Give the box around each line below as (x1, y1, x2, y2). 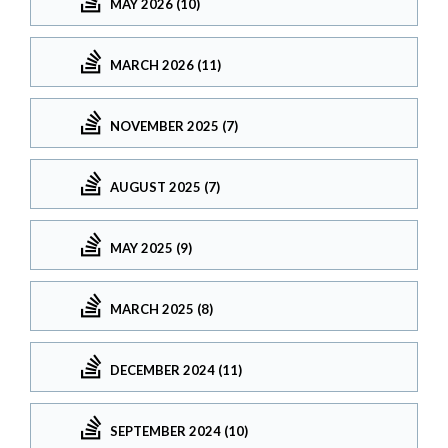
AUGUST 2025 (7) (110, 178, 220, 195)
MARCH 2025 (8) (110, 300, 213, 317)
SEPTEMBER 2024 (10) (110, 422, 248, 439)
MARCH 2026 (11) (110, 56, 221, 73)
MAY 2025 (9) (110, 239, 192, 256)
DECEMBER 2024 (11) (110, 361, 242, 378)
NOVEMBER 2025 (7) (110, 117, 238, 134)
